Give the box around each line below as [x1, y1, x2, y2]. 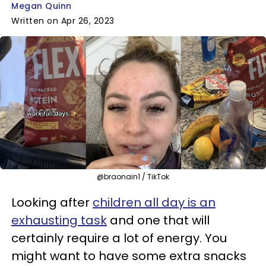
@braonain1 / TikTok [97, 171, 169, 182]
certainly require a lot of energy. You [11, 229, 227, 246]
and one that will [107, 211, 210, 229]
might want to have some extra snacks [11, 247, 246, 264]
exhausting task [11, 211, 107, 229]
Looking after [11, 194, 93, 211]
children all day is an [93, 194, 216, 211]
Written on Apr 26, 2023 [11, 15, 115, 27]
